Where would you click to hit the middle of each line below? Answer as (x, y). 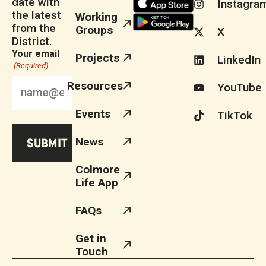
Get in (91, 239)
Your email (36, 54)
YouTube (239, 88)
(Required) (31, 66)
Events (93, 114)
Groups (94, 30)
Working (96, 17)
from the (34, 28)
